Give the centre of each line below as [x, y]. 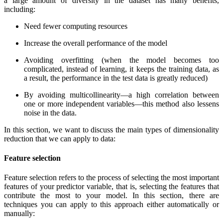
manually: [19, 214]
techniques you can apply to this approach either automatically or [111, 205]
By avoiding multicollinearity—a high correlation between [121, 95]
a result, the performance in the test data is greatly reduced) [116, 78]
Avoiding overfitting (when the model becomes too [121, 60]
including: [20, 9]
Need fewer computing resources [76, 26]
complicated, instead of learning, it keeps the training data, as [121, 69]
